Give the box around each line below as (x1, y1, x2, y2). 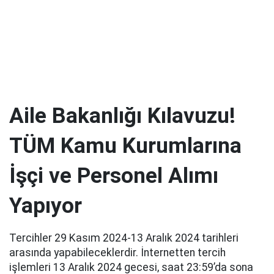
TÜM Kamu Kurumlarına (9, 133, 242, 158)
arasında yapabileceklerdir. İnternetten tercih (9, 246, 226, 259)
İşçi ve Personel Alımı (9, 163, 218, 188)
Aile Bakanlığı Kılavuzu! (9, 103, 235, 128)
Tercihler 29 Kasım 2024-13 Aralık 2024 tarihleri (9, 232, 239, 244)
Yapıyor (9, 193, 82, 218)
